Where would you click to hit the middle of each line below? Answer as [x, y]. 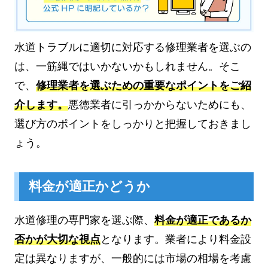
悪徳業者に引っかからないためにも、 [160, 105]
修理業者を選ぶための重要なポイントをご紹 [144, 86]
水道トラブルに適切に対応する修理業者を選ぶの [133, 48]
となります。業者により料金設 [176, 239]
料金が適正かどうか [89, 186]
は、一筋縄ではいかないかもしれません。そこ [127, 67]
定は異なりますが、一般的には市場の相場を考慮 [133, 258]
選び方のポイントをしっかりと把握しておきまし [133, 124]
